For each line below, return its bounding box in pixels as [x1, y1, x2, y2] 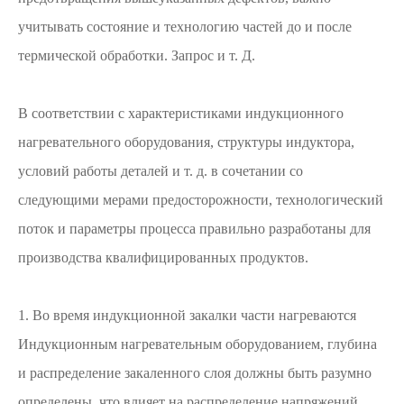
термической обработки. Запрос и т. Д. [18, 48, 255, 63]
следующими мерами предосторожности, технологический [18, 192, 383, 207]
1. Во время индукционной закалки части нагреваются [18, 308, 356, 323]
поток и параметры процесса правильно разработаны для [18, 221, 371, 236]
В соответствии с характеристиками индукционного [18, 106, 344, 121]
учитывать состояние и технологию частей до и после [18, 19, 352, 34]
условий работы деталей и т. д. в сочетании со [18, 163, 303, 179]
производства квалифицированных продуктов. [18, 250, 308, 265]
